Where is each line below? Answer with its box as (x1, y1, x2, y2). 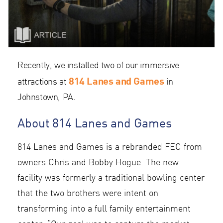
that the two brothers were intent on (17, 190, 158, 199)
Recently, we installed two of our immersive (17, 62, 179, 71)
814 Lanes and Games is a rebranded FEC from (17, 143, 202, 152)
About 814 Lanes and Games (17, 115, 172, 131)
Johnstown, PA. (17, 94, 76, 103)
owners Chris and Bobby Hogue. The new (17, 159, 179, 168)
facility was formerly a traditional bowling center (17, 174, 205, 183)
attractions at (17, 78, 69, 87)
